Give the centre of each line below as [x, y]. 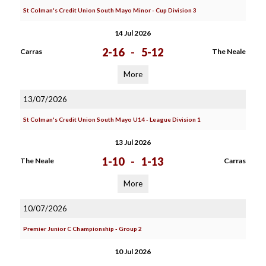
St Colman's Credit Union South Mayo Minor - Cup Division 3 [110, 10]
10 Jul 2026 [133, 251]
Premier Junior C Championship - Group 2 [82, 229]
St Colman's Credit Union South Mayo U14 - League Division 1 [112, 119]
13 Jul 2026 [133, 142]
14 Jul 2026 [133, 33]
